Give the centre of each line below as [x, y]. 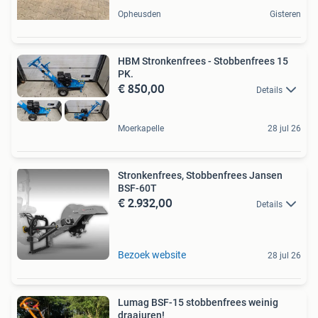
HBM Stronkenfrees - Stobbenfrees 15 [203, 61]
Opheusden [139, 14]
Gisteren [285, 14]
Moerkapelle [141, 128]
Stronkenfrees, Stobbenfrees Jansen [200, 175]
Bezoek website [152, 254]
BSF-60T [137, 188]
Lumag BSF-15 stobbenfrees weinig [198, 302]
